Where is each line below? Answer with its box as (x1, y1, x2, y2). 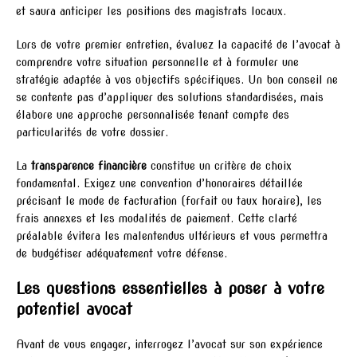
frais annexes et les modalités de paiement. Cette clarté (16, 211, 297, 225)
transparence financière (31, 159, 147, 172)
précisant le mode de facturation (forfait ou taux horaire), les (16, 194, 322, 207)
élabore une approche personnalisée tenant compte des (16, 108, 289, 121)
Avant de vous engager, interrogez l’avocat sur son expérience (16, 337, 323, 351)
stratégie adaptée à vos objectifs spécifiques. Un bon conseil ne (16, 73, 338, 86)
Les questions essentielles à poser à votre (16, 278, 324, 298)
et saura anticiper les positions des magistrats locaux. (16, 4, 286, 18)
